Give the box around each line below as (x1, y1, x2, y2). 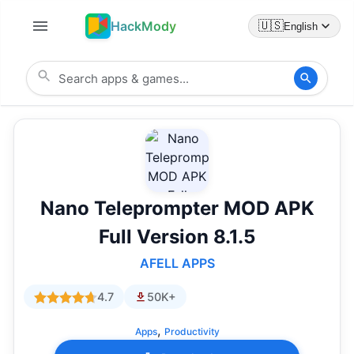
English (284, 20, 318, 32)
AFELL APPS (139, 255, 215, 272)
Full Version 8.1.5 (99, 225, 255, 249)
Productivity (164, 326, 220, 338)
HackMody (111, 18, 176, 34)
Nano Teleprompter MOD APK (40, 197, 314, 220)
